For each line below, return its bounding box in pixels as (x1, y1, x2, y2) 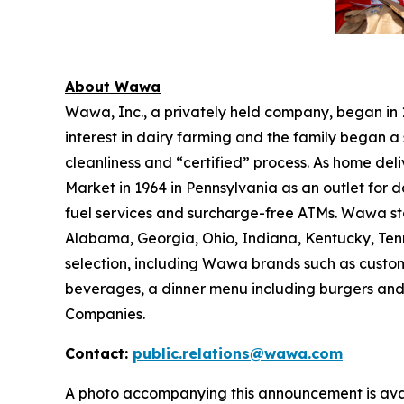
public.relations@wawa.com (133, 344, 343, 363)
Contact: (65, 344, 133, 363)
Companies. (65, 305, 145, 323)
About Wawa (65, 78, 161, 96)
